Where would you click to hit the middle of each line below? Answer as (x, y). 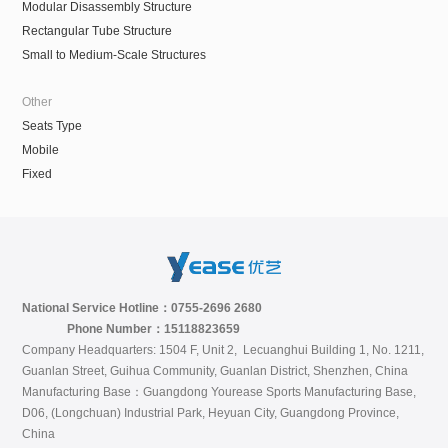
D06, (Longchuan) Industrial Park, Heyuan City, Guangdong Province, (211, 413)
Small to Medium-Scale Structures (114, 55)
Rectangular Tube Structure (97, 31)
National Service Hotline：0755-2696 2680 (142, 308)
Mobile (41, 149)
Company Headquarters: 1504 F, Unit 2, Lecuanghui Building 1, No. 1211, (223, 350)
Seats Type (52, 125)
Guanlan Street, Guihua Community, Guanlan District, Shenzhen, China (215, 371)
